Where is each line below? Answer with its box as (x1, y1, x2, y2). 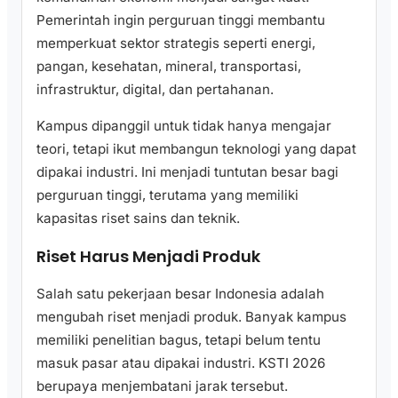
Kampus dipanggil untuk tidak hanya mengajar (36, 117, 331, 135)
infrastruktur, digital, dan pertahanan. (36, 80, 274, 98)
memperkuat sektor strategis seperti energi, (36, 34, 315, 52)
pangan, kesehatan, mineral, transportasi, (36, 57, 301, 75)
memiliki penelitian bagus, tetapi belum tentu (36, 331, 321, 349)
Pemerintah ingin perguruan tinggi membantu (36, 11, 325, 28)
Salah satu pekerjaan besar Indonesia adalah (36, 285, 324, 303)
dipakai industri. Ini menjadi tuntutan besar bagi (36, 163, 338, 181)
